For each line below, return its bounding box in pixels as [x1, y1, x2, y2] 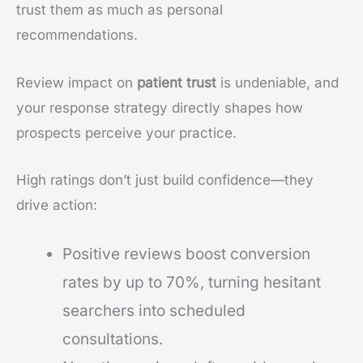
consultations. [62, 330, 163, 349]
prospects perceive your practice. [16, 124, 237, 141]
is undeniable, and [216, 74, 339, 91]
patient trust [137, 74, 216, 91]
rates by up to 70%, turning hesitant [62, 273, 321, 293]
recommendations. [16, 27, 138, 44]
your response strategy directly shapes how [16, 99, 303, 116]
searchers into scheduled [62, 301, 246, 321]
